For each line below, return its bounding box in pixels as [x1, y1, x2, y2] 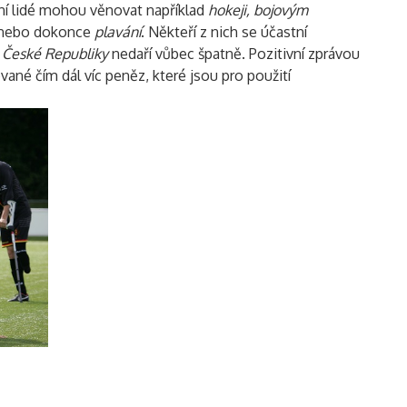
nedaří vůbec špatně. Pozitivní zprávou [108, 45, 360, 63]
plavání [94, 23, 141, 41]
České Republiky [2, 45, 108, 63]
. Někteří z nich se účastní [141, 23, 307, 41]
